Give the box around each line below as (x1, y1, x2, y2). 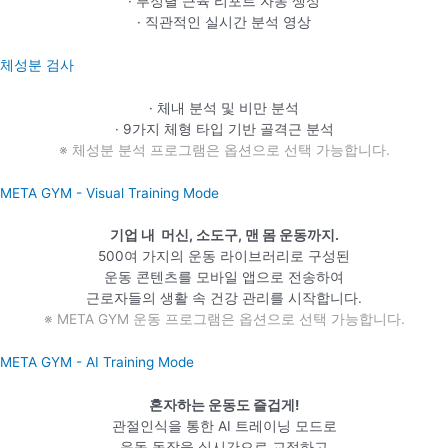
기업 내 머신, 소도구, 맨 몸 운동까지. (109, 227, 339, 244)
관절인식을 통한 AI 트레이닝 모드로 (111, 417, 337, 434)
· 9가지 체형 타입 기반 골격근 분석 (114, 121, 334, 138)
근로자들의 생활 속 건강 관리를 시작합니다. (86, 290, 362, 307)
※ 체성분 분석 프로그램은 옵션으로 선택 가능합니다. (58, 142, 390, 159)
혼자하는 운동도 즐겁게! (149, 396, 299, 413)
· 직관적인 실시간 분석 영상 (137, 14, 311, 31)
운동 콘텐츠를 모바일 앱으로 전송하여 (104, 269, 344, 286)
